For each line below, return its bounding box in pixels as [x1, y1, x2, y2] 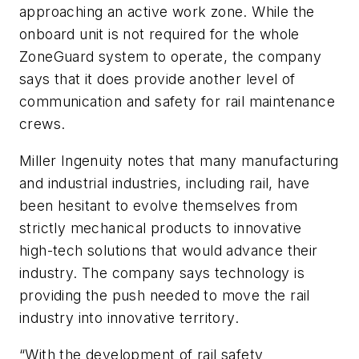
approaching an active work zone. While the [19, 3, 315, 21]
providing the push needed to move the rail [19, 286, 310, 304]
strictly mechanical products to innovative [19, 219, 302, 236]
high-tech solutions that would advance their [19, 241, 318, 259]
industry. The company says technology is [19, 264, 305, 281]
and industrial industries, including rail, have [19, 174, 310, 192]
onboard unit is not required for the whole [19, 26, 300, 43]
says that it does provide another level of [19, 71, 296, 88]
